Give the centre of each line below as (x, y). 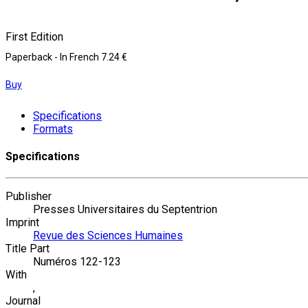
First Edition (34, 36)
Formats (53, 129)
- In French (78, 57)
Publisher (29, 197)
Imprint (22, 223)
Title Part (27, 249)
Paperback (30, 57)
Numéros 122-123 (77, 262)
